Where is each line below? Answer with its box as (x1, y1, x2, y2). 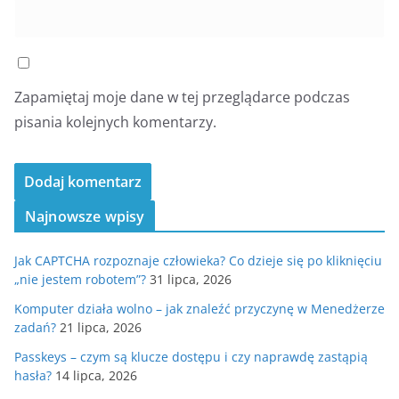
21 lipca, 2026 (60, 318, 142, 336)
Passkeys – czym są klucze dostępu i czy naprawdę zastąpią (14, 347, 368, 365)
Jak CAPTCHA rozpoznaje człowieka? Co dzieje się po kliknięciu (14, 251, 382, 269)
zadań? (14, 318, 56, 336)
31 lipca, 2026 (150, 270, 232, 288)
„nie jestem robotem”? (14, 270, 146, 288)
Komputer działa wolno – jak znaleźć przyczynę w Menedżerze (14, 299, 385, 317)
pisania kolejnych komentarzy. (14, 111, 216, 132)
